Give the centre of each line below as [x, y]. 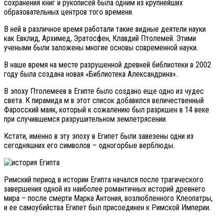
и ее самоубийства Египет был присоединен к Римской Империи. [107, 208]
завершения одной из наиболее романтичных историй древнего [105, 189]
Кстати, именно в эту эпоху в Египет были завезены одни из [99, 136]
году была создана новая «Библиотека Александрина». [91, 74]
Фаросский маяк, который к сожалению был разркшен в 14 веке [107, 110]
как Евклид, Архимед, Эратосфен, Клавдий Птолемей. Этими [100, 38]
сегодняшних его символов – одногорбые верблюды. [89, 145]
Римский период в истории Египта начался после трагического [104, 180]
